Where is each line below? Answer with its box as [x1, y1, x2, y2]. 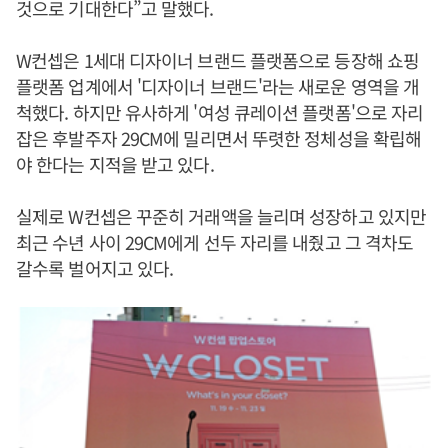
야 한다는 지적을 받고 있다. [16, 151, 214, 177]
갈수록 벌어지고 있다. [16, 255, 174, 281]
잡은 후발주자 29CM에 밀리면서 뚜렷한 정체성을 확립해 [16, 125, 422, 151]
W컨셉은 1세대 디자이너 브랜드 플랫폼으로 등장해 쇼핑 [16, 47, 420, 73]
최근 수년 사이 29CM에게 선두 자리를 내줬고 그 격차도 [16, 229, 414, 255]
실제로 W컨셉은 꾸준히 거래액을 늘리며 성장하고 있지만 [16, 203, 426, 229]
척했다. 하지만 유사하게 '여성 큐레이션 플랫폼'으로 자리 [16, 99, 424, 125]
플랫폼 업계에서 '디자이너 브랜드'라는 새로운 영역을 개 [16, 73, 420, 99]
